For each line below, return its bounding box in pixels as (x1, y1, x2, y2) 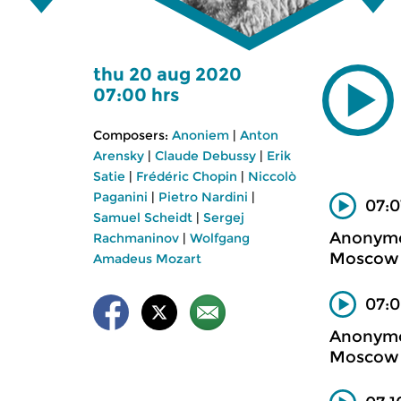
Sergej (203, 209, 244, 226)
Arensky (93, 148, 144, 164)
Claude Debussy (155, 148, 256, 164)
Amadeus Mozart (93, 251, 201, 267)
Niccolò (248, 168, 296, 184)
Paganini (93, 189, 148, 205)
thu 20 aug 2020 (93, 64, 242, 85)
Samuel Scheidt (93, 209, 192, 226)
